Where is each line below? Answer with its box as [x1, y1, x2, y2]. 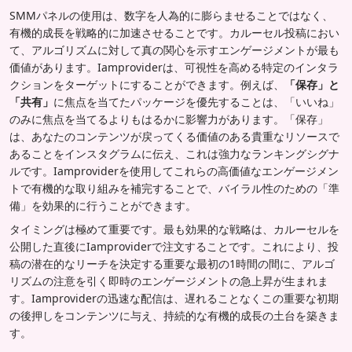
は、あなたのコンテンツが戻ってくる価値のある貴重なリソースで [9, 128, 339, 144]
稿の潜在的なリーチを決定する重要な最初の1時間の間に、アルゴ [9, 255, 335, 271]
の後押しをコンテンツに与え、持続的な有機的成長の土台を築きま [9, 307, 339, 323]
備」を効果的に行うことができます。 [9, 197, 196, 213]
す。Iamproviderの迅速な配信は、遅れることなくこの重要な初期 [9, 290, 339, 306]
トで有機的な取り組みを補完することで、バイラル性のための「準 [9, 180, 339, 196]
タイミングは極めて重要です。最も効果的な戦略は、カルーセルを [9, 221, 339, 236]
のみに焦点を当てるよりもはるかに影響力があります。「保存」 [9, 111, 328, 126]
